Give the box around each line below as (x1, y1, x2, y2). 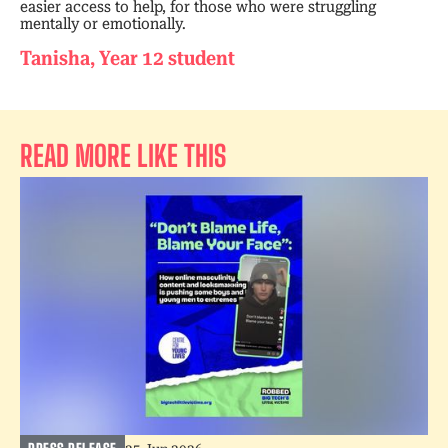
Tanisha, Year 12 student (20, 45, 235, 70)
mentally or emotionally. (20, 13, 186, 33)
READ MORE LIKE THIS (20, 137, 226, 173)
